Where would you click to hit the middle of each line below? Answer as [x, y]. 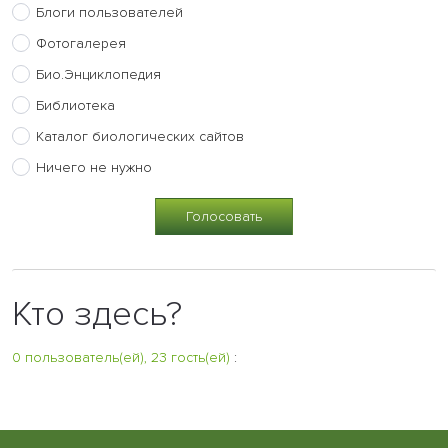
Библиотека [75, 106]
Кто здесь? [97, 314]
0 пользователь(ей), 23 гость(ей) [121, 358]
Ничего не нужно [94, 168]
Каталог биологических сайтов [140, 137]
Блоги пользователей [109, 13]
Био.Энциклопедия [98, 75]
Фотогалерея [81, 44]
